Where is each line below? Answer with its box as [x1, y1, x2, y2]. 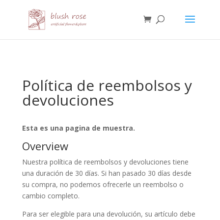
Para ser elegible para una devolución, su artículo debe [22, 209, 195, 219]
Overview [22, 138, 68, 153]
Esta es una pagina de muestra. [22, 123, 135, 133]
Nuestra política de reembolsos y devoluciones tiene [22, 157, 189, 166]
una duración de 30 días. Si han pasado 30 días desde [22, 168, 192, 178]
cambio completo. [22, 191, 80, 200]
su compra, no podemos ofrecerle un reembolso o [22, 180, 184, 189]
